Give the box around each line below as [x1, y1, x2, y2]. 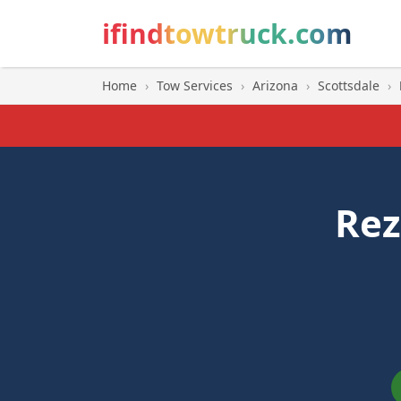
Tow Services [157, 77, 233, 94]
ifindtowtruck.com [102, 15, 352, 52]
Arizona [252, 77, 298, 94]
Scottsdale [318, 77, 380, 94]
